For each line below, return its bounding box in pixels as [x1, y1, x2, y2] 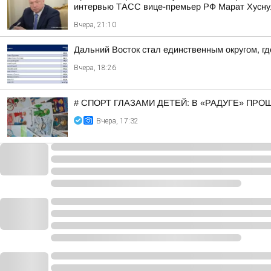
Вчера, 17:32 [96, 117, 139, 125]
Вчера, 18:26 [74, 64, 116, 72]
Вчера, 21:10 [74, 21, 116, 29]
